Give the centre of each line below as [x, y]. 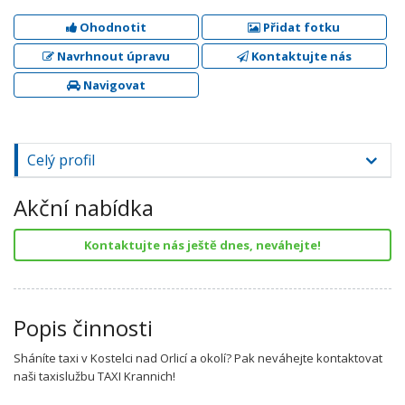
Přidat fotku [301, 27]
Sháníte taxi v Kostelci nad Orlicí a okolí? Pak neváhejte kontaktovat [198, 358]
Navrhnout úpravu [112, 56]
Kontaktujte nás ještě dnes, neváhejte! [202, 245]
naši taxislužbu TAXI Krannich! [94, 376]
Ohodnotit [111, 27]
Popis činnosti [83, 328]
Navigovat [113, 85]
